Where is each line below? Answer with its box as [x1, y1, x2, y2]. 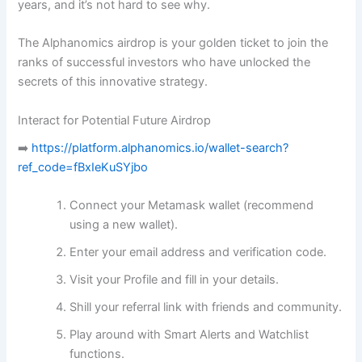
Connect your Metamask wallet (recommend [69, 198, 314, 213]
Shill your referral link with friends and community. [69, 300, 343, 315]
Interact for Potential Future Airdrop [18, 112, 212, 128]
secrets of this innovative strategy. [18, 74, 208, 90]
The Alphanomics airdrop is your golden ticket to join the [18, 36, 329, 51]
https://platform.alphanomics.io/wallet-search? [32, 140, 289, 155]
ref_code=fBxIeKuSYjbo [18, 159, 149, 175]
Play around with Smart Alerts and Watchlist [69, 327, 309, 343]
